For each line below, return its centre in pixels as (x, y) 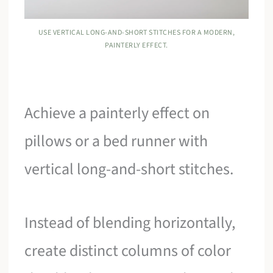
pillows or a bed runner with (116, 141)
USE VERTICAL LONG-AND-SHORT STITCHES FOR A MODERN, (136, 33)
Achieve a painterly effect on (117, 113)
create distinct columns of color (128, 250)
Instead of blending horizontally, (130, 222)
